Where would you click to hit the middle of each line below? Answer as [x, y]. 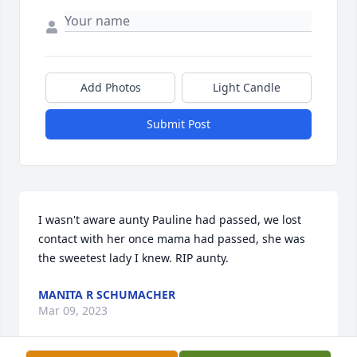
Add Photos [110, 88]
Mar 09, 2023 [73, 311]
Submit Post [178, 124]
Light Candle [247, 88]
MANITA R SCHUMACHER [107, 295]
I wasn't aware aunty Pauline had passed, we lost [170, 220]
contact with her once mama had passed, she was [172, 239]
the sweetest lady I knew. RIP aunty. [133, 258]
